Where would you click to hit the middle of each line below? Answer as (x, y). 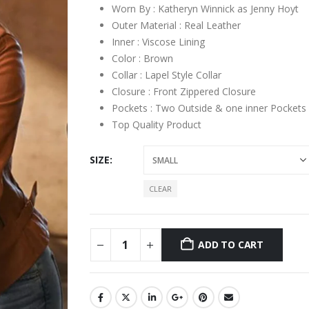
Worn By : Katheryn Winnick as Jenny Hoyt (205, 9)
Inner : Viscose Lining (158, 42)
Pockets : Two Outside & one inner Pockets (209, 108)
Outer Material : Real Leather (176, 26)
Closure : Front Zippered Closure (183, 92)
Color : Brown (142, 59)
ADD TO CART (231, 245)
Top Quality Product (156, 125)
